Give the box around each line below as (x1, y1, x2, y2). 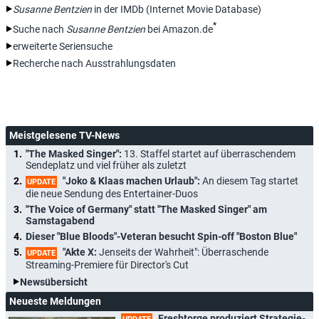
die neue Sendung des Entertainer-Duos (26, 187, 198, 199)
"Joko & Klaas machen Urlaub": (61, 174, 202, 187)
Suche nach (13, 23, 66, 35)
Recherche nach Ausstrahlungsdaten (13, 57, 176, 69)
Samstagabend (26, 214, 95, 226)
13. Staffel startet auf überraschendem (124, 147, 296, 159)
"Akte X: (61, 246, 99, 258)
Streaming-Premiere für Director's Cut (26, 258, 189, 271)
